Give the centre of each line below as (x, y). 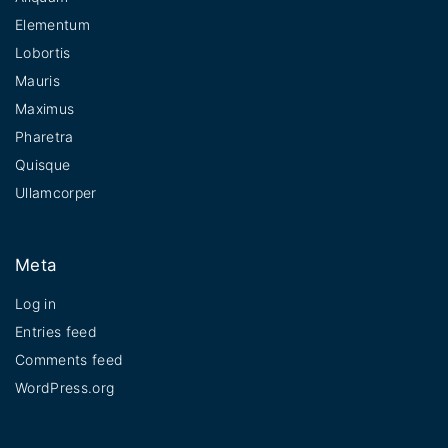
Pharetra (44, 137)
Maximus (45, 109)
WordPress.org (65, 387)
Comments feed (69, 359)
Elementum (52, 25)
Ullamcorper (56, 193)
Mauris (37, 81)
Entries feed (56, 331)
